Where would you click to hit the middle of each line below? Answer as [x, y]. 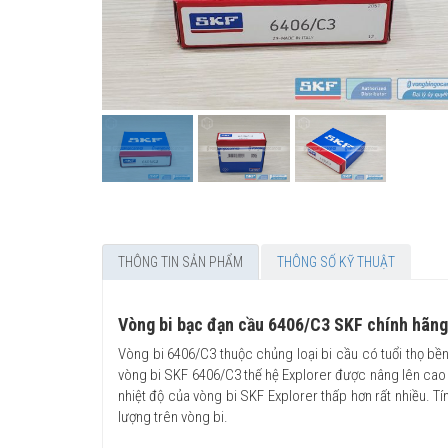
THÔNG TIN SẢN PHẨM [180, 261]
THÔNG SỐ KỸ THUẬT [336, 261]
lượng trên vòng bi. [173, 416]
